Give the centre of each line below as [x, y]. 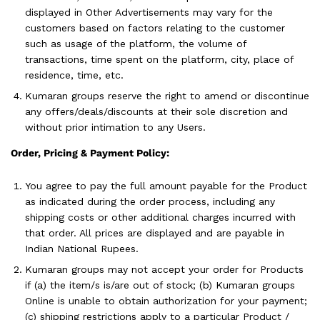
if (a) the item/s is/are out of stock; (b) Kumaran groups [160, 285]
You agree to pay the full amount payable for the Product [166, 186]
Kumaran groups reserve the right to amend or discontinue [167, 96]
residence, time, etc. [74, 75]
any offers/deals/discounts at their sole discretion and [156, 112]
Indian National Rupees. [82, 249]
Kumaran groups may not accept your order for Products [164, 269]
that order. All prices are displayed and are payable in [155, 233]
